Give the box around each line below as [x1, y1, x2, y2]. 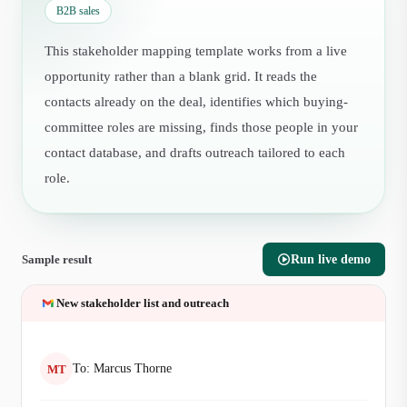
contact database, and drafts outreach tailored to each [45, 145, 345, 160]
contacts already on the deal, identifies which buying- [45, 94, 348, 109]
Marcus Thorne [94, 362, 172, 375]
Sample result [22, 253, 92, 266]
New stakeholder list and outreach [56, 296, 229, 310]
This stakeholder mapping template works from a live [45, 44, 347, 58]
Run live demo [291, 253, 371, 266]
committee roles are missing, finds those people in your [45, 120, 358, 134]
